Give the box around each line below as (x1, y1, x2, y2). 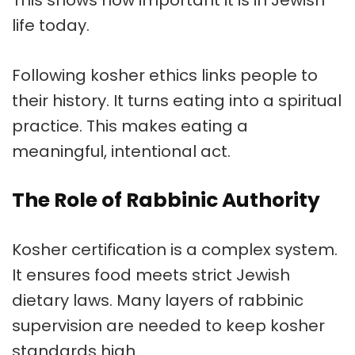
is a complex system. (166, 239, 338, 261)
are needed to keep (102, 315, 270, 338)
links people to (197, 64, 318, 87)
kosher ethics (90, 64, 197, 87)
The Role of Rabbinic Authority (12, 186, 320, 215)
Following (12, 64, 90, 87)
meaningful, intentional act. (12, 140, 231, 163)
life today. (12, 14, 90, 37)
